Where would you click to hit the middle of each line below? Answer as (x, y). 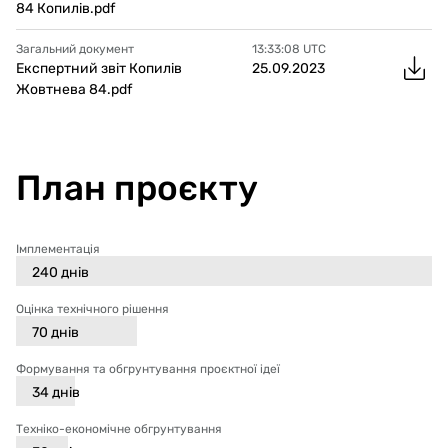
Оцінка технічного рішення (92, 308)
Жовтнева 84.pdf (74, 89)
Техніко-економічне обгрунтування (119, 428)
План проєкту (137, 187)
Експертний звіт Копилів (99, 68)
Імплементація (58, 248)
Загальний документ (75, 48)
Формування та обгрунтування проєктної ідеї (148, 368)
